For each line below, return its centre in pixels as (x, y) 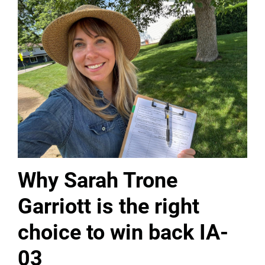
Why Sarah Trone (98, 180)
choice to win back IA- (123, 232)
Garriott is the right (109, 206)
